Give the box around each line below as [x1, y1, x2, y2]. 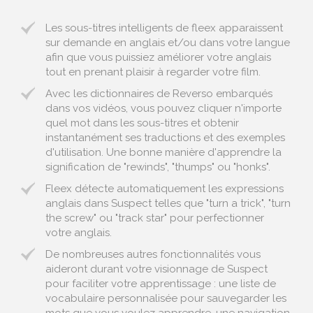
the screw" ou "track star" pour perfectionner [45, 212, 264, 224]
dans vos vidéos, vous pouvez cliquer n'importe [45, 102, 282, 115]
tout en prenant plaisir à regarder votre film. [45, 66, 261, 78]
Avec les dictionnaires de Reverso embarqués [45, 87, 272, 100]
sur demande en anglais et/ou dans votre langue [45, 36, 290, 49]
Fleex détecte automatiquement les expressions [45, 182, 284, 195]
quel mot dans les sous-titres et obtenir [45, 117, 239, 129]
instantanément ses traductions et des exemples [45, 131, 285, 144]
